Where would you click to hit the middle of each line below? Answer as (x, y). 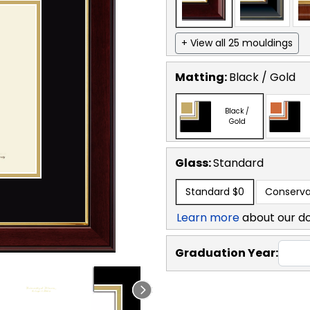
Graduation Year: (227, 253)
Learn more (208, 217)
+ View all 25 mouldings (237, 43)
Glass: (194, 163)
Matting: (202, 77)
